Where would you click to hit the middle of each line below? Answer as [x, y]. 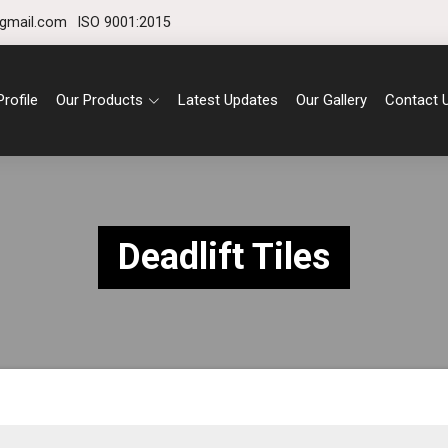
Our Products [99, 100]
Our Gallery [331, 100]
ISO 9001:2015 [124, 22]
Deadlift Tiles [224, 257]
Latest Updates [227, 100]
